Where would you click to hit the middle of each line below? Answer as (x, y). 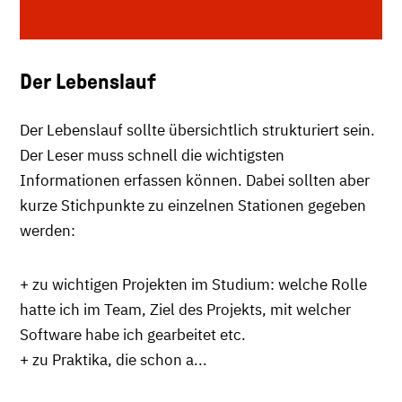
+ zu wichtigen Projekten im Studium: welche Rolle (193, 284)
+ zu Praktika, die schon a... (114, 359)
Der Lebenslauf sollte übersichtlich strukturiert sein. (197, 130)
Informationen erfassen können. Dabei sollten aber (195, 180)
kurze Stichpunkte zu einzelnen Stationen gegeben (193, 205)
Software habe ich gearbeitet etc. (135, 334)
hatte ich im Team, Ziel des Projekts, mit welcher (185, 309)
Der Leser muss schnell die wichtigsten (152, 155)
